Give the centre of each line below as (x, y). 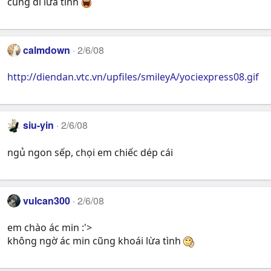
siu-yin (39, 125)
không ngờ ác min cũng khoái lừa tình (95, 241)
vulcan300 (47, 200)
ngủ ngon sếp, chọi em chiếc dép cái (90, 152)
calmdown (47, 50)
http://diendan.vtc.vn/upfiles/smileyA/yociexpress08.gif (133, 77)
